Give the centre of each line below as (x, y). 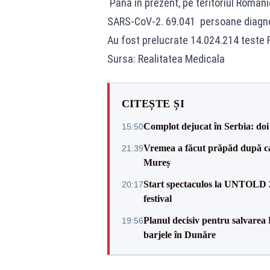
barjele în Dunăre (179, 235)
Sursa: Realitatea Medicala (166, 59)
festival (157, 199)
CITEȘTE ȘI (153, 104)
